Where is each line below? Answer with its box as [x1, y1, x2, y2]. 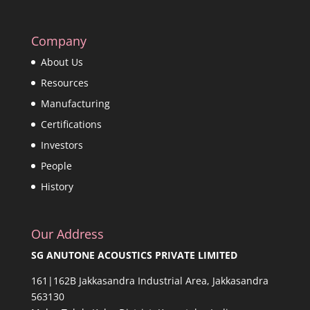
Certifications [40, 118, 102, 131]
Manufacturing [40, 97, 110, 111]
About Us [40, 55, 83, 69]
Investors [40, 138, 83, 152]
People [40, 159, 72, 173]
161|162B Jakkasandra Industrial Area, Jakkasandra [30, 274, 268, 288]
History [40, 180, 73, 194]
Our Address [30, 226, 104, 243]
